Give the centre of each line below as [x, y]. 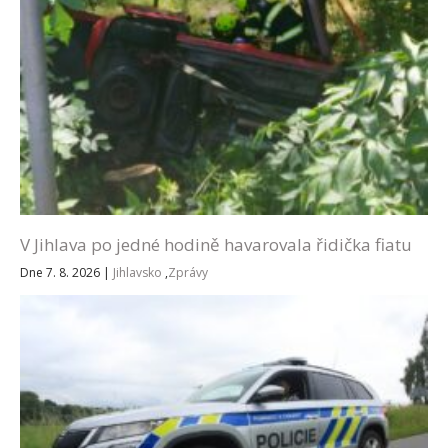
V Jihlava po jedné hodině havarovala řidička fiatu [216, 244]
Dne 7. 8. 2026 [61, 272]
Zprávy [188, 272]
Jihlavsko [137, 272]
